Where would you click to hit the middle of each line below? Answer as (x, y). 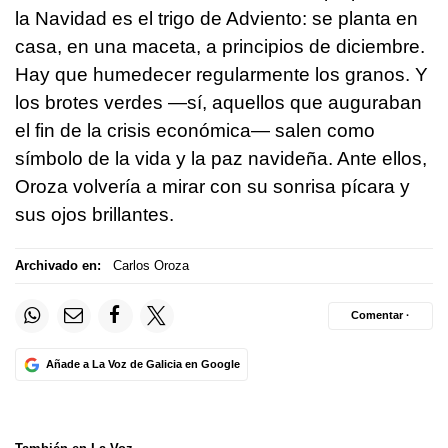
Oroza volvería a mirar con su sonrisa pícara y (212, 186)
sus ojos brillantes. (94, 214)
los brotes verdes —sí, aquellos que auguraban (218, 102)
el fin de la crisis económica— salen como (195, 130)
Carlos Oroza (150, 266)
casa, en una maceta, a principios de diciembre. (220, 46)
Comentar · (380, 315)
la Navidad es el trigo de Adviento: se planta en (216, 18)
